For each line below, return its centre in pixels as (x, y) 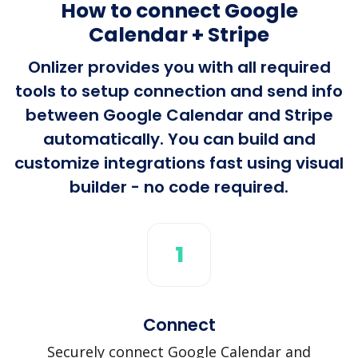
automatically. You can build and (179, 139)
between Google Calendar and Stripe (179, 115)
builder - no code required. (179, 187)
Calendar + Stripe (179, 34)
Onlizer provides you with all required (179, 67)
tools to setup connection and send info (179, 91)
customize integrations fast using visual (179, 163)
